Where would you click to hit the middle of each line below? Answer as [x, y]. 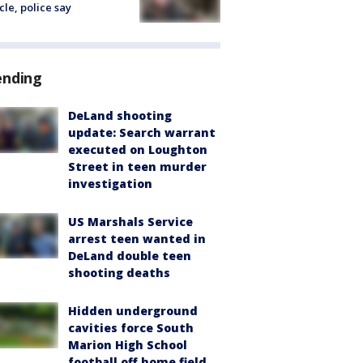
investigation [110, 184]
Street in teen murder [137, 167]
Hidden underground [133, 311]
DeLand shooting [120, 116]
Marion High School [128, 345]
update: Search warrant [142, 133]
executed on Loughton [138, 150]
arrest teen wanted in [137, 239]
